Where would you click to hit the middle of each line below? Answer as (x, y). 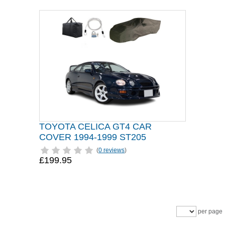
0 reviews (111, 150)
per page (209, 211)
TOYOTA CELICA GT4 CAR (95, 127)
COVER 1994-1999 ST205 (93, 137)
